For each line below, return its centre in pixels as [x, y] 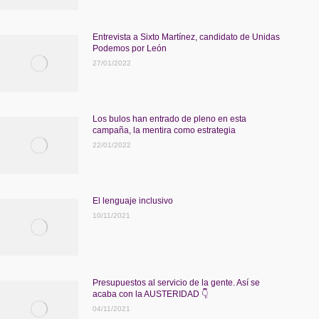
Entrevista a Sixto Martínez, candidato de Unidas [186, 37]
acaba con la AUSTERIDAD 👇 [151, 294]
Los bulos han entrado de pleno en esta [169, 119]
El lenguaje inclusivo [133, 201]
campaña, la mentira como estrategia [164, 130]
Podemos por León [130, 48]
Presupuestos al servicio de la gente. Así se [176, 283]
